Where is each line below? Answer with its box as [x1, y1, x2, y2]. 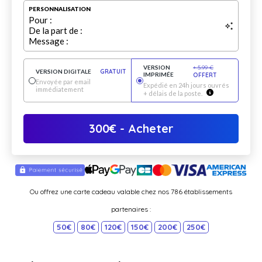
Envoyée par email [36, 78, 91, 86]
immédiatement [36, 85, 84, 94]
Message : [29, 36, 68, 47]
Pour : [29, 15, 52, 26]
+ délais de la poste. [143, 89, 204, 98]
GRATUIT [99, 68, 126, 76]
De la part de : [29, 25, 82, 36]
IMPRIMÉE [143, 71, 174, 78]
